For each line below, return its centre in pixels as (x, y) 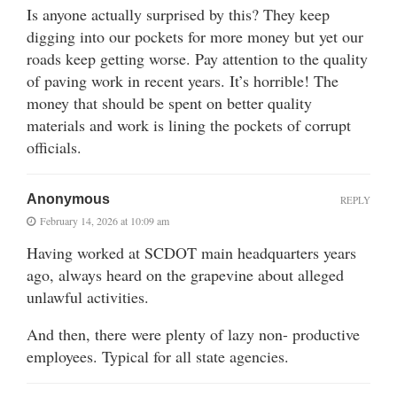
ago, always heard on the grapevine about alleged (185, 275)
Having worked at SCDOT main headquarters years (191, 253)
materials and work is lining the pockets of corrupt (189, 125)
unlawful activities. (88, 297)
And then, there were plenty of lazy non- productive (193, 335)
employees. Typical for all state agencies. (158, 357)
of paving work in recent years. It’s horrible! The (183, 81)
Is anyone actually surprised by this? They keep (178, 15)
